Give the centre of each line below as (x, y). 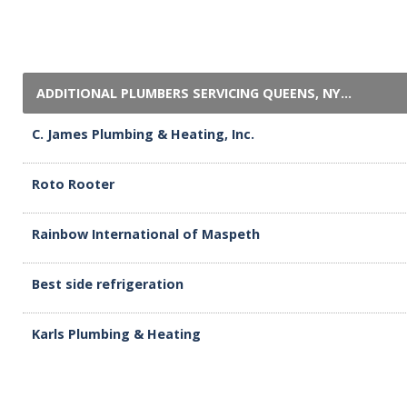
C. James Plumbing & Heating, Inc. (143, 134)
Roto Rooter (73, 184)
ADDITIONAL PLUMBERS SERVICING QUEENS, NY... (194, 93)
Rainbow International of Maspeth (146, 234)
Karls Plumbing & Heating (116, 334)
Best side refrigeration (108, 284)
